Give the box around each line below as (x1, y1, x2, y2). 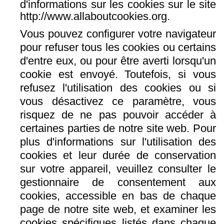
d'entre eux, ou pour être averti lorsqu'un (20, 54, 216, 67)
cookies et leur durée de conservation (20, 148, 216, 161)
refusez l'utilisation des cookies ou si (20, 81, 216, 94)
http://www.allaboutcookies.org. (20, 9, 173, 22)
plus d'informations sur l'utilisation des (20, 135, 216, 148)
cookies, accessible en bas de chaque (20, 189, 216, 202)
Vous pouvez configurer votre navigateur (20, 27, 216, 40)
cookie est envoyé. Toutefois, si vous (20, 67, 216, 80)
